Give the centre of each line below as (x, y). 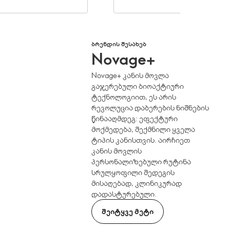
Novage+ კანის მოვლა (130, 75)
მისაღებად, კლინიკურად (137, 183)
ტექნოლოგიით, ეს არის (134, 97)
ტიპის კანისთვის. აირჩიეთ (141, 140)
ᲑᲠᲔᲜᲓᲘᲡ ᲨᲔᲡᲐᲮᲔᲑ (119, 44)
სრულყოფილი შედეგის (133, 172)
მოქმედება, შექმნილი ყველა (143, 129)
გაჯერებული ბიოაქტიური (138, 86)
